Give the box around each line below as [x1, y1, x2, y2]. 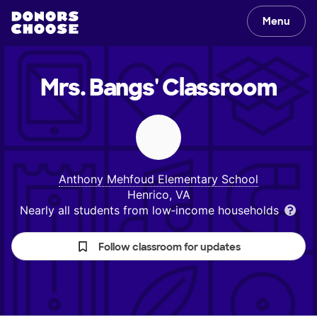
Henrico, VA [127, 188, 190, 202]
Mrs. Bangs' [40, 73, 158, 103]
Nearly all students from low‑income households [19, 203, 282, 217]
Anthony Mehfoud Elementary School [59, 172, 258, 186]
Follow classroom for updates [98, 241, 241, 253]
